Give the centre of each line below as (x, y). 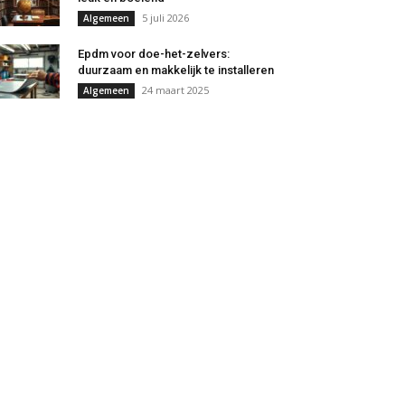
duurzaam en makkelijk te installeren (176, 71)
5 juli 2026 (165, 18)
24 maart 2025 (175, 90)
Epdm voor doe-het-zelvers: (154, 54)
